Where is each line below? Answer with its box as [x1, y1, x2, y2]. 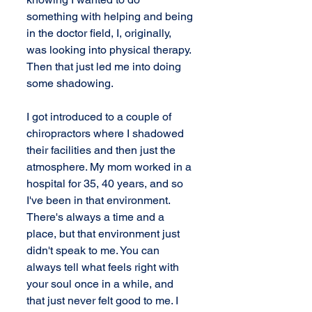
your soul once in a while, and [26, 277, 176, 290]
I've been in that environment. [26, 194, 173, 207]
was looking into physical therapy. [26, 43, 194, 56]
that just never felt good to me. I [26, 294, 181, 307]
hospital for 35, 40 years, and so [26, 177, 186, 190]
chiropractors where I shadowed [26, 127, 187, 140]
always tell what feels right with [26, 260, 182, 274]
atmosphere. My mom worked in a [26, 160, 194, 173]
